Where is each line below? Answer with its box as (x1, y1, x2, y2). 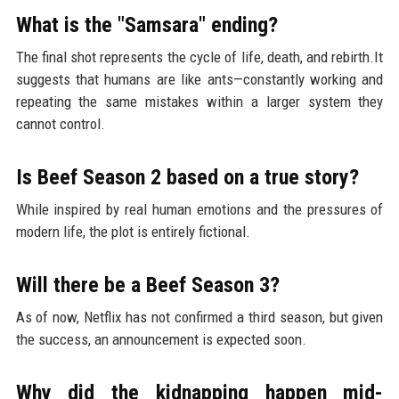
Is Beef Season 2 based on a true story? (15, 165, 359, 191)
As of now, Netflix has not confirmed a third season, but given (15, 308, 384, 327)
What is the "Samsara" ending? (15, 12, 278, 38)
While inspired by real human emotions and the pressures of (15, 200, 384, 219)
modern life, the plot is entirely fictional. (15, 223, 250, 241)
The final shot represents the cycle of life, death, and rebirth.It (15, 48, 384, 67)
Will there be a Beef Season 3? (15, 273, 280, 298)
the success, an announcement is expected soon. (15, 330, 306, 349)
